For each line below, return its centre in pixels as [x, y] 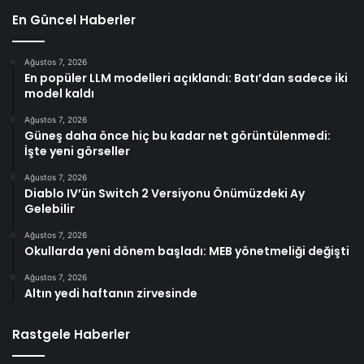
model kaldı [59, 93]
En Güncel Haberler [74, 19]
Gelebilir [50, 208]
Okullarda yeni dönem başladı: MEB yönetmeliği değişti [187, 251]
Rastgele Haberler [71, 334]
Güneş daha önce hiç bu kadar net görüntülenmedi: [178, 135]
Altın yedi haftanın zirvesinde [111, 293]
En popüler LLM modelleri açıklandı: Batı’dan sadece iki [186, 78]
